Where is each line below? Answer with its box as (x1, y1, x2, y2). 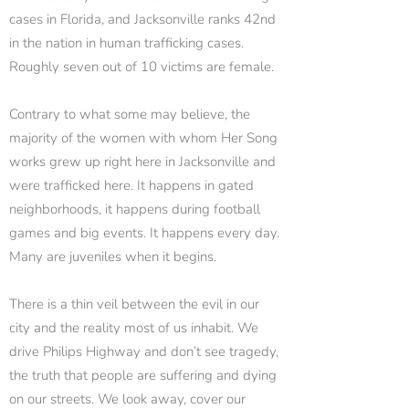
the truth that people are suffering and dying (9, 366, 277, 384)
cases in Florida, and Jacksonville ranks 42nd (9, 10, 276, 28)
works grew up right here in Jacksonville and (9, 152, 276, 171)
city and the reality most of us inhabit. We (9, 319, 258, 337)
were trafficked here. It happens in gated (9, 176, 254, 194)
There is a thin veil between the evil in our (9, 295, 259, 313)
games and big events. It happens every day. (9, 224, 279, 242)
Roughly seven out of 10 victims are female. (9, 58, 274, 76)
